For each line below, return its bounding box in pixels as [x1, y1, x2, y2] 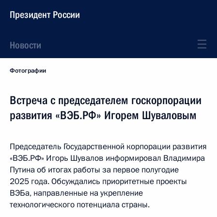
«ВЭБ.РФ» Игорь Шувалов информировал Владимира [10, 153, 205, 164]
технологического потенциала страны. [10, 199, 150, 210]
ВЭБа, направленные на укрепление [10, 187, 143, 199]
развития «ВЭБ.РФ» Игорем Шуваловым [10, 108, 197, 122]
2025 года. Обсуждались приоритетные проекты [10, 176, 187, 187]
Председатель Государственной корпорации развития [10, 141, 207, 152]
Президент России [10, 9, 80, 20]
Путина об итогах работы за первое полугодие [10, 164, 179, 175]
